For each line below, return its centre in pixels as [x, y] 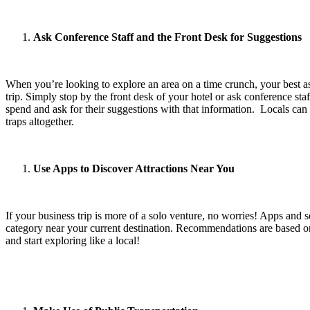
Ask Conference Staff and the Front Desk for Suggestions [167, 37]
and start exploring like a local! [73, 240]
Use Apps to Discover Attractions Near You [134, 168]
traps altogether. [40, 121]
